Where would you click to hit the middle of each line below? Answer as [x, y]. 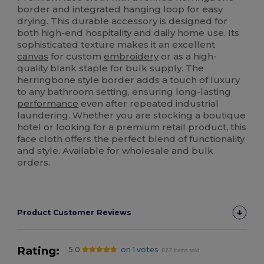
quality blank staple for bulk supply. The [111, 68]
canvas [33, 57]
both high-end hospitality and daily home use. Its [128, 33]
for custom [76, 57]
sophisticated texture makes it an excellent [116, 45]
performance [48, 104]
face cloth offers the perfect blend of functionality [131, 139]
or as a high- [188, 57]
